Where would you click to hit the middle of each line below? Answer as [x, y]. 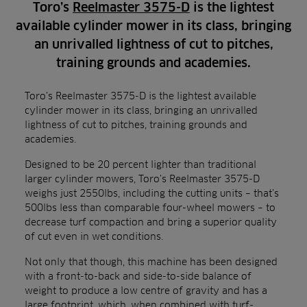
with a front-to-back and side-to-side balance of [138, 276]
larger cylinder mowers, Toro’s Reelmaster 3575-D [142, 179]
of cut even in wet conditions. [94, 236]
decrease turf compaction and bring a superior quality [151, 222]
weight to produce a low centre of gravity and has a [146, 290]
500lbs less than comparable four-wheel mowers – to [150, 207]
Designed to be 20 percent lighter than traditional [140, 164]
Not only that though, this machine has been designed [151, 261]
